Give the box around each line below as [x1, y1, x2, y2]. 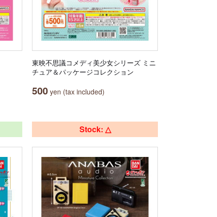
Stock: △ [79, 124, 111, 135]
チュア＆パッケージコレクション [32, 67, 134, 77]
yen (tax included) [48, 87, 105, 96]
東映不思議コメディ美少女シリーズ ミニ [32, 58, 156, 67]
